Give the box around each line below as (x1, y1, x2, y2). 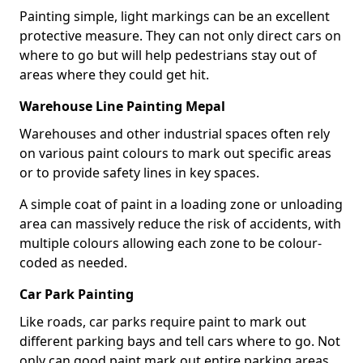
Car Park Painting (19, 285, 134, 303)
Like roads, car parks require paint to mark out (19, 313, 306, 331)
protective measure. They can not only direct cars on (19, 27, 341, 45)
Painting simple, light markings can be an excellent (19, 7, 330, 25)
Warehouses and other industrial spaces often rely (19, 125, 330, 143)
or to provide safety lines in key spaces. (19, 164, 259, 181)
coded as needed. (19, 254, 127, 271)
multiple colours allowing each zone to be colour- (19, 234, 322, 252)
